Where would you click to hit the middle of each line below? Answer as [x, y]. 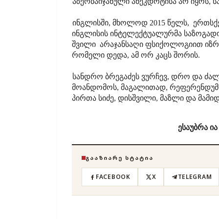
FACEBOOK [113, 177]
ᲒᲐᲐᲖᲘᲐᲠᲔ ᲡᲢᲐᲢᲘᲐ [120, 158]
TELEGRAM [195, 177]
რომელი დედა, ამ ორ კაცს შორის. [136, 55]
